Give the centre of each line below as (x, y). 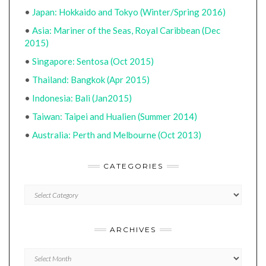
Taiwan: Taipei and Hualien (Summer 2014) (115, 116)
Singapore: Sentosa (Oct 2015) (93, 61)
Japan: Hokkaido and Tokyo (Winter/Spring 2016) (129, 12)
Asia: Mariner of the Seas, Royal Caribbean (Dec (126, 30)
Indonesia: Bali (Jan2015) (82, 98)
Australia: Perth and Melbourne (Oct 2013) (117, 135)
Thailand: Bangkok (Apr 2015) (91, 80)
